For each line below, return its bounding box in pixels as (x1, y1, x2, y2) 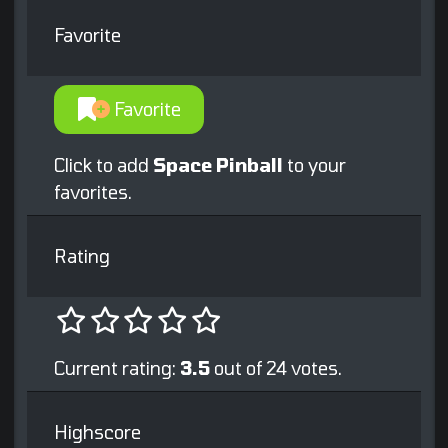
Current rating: (54, 357, 180, 380)
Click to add (54, 154, 153, 177)
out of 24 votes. (210, 357, 342, 380)
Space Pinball (153, 154, 283, 177)
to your (283, 154, 346, 177)
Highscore (54, 421, 141, 444)
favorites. (54, 181, 132, 204)
